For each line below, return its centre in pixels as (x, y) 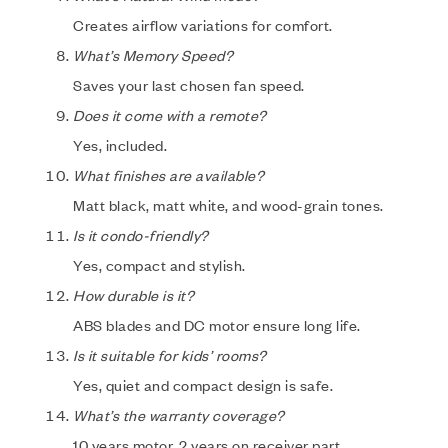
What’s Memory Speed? (153, 55)
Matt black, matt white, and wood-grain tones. (228, 205)
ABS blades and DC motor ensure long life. (217, 325)
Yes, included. (120, 145)
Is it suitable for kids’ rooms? (170, 355)
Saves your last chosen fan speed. (189, 85)
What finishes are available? (168, 175)
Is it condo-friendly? (141, 235)
